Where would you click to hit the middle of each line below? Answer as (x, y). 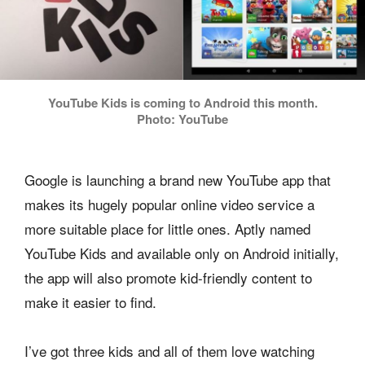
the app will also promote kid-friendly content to (168, 277)
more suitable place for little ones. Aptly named (167, 228)
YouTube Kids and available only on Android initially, (182, 253)
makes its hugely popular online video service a (169, 204)
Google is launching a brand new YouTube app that (178, 179)
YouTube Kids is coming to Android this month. (182, 102)
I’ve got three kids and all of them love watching (169, 350)
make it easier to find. (90, 301)
